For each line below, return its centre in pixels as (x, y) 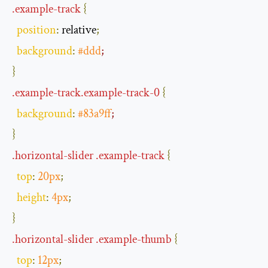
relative (78, 30)
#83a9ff (95, 113)
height (31, 197)
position (36, 30)
